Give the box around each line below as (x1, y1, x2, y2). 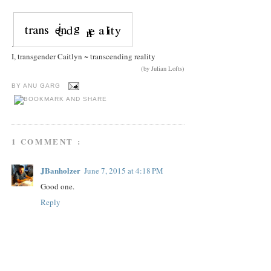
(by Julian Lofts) (141, 64, 185, 73)
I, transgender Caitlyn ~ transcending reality (11, 50, 155, 62)
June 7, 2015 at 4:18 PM (83, 165, 163, 177)
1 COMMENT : (11, 135, 82, 148)
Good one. (40, 181, 74, 192)
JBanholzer (40, 165, 80, 177)
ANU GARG (22, 82, 63, 90)
